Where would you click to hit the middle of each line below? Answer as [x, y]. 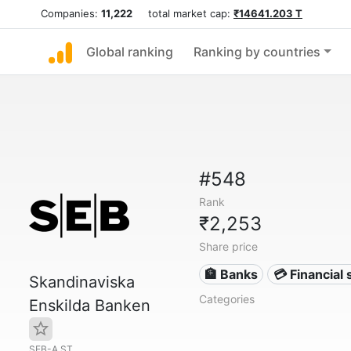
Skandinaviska [82, 282]
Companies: [71, 13]
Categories [226, 299]
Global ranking [130, 52]
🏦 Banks [232, 274]
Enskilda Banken [90, 306]
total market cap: [183, 13]
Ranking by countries [257, 52]
